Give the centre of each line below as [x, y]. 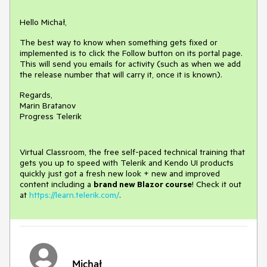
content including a [57, 184]
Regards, [36, 95]
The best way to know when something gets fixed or [119, 42]
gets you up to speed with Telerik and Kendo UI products [127, 163]
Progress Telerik [51, 116]
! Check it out [217, 184]
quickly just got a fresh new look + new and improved [120, 173]
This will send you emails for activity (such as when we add [130, 64]
